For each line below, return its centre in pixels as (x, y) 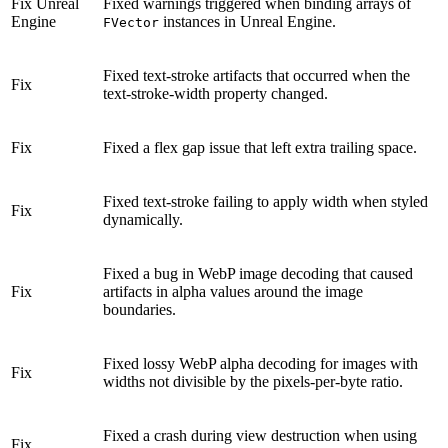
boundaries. (139, 309)
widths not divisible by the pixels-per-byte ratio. (253, 381)
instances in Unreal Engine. (247, 21)
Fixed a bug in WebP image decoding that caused (258, 273)
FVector (131, 22)
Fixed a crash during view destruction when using (260, 435)
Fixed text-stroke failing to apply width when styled (265, 201)
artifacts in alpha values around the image (233, 291)
